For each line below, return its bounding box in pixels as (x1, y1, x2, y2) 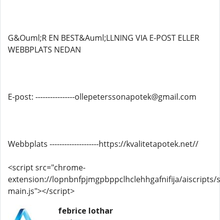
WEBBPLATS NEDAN (8, 44, 81, 55)
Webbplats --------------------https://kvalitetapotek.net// (8, 138, 198, 149)
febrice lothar (57, 205, 113, 216)
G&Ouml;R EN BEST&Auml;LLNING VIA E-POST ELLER (8, 32, 199, 43)
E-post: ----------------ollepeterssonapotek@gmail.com (8, 91, 196, 102)
